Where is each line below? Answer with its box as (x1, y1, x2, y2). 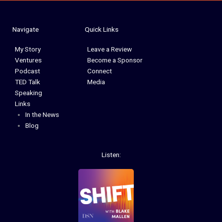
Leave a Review (87, 45, 132, 53)
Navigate (12, 25, 39, 33)
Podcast (15, 66, 40, 75)
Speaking (15, 88, 42, 97)
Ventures (15, 55, 42, 64)
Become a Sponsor (87, 55, 143, 64)
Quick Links (85, 25, 119, 33)
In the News (25, 110, 59, 118)
